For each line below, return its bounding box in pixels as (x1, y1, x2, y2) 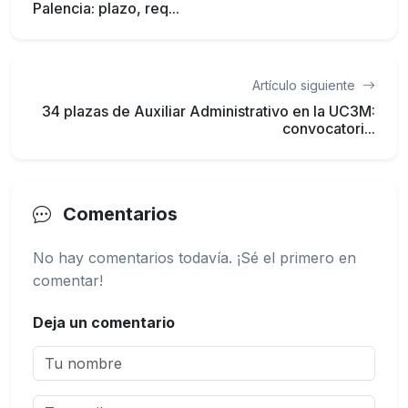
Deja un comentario (33, 313, 175, 332)
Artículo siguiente (252, 77, 359, 94)
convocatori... (282, 119, 375, 138)
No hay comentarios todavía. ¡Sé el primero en (33, 249, 356, 268)
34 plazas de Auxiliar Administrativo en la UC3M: (42, 102, 375, 121)
